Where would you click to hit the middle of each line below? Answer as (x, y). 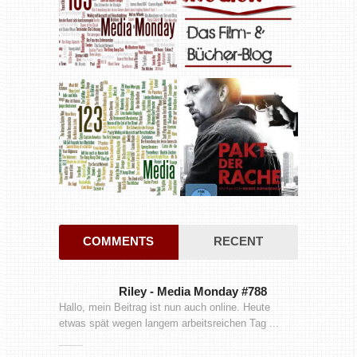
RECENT (238, 241)
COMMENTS (119, 241)
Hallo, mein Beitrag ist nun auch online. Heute (164, 308)
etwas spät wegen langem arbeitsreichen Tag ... (169, 324)
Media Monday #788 (212, 292)
